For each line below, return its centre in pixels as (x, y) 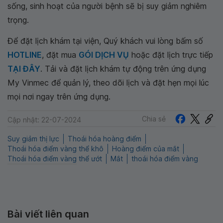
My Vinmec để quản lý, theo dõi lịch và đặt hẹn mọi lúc (108, 83)
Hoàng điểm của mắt (146, 149)
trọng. (18, 20)
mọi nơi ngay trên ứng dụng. (59, 97)
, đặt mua (60, 55)
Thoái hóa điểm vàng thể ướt (55, 159)
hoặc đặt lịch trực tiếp (171, 55)
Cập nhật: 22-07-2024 (44, 120)
